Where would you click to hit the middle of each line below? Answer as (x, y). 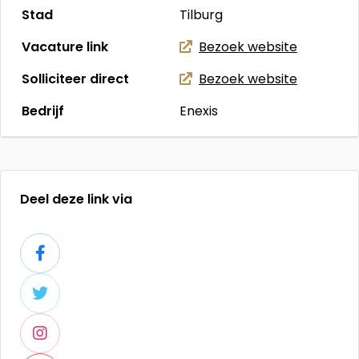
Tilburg (201, 15)
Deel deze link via (76, 199)
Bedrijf (43, 111)
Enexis (199, 111)
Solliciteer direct (75, 79)
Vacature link (65, 47)
